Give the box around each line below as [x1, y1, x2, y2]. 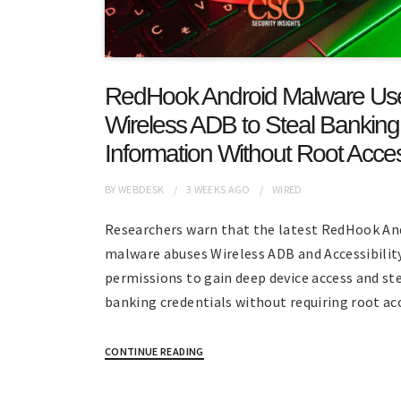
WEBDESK [118, 182, 165, 196]
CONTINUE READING [105, 344, 204, 358]
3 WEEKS [185, 182, 226, 196]
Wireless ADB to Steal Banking [105, 110, 399, 139]
